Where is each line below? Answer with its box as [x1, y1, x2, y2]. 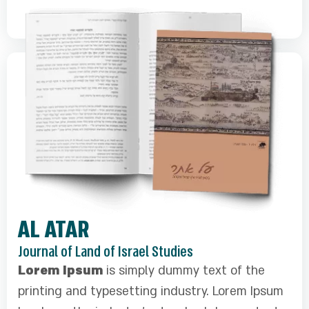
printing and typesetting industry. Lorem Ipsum [18, 283, 283, 299]
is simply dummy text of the [103, 262, 265, 279]
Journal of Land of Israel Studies [18, 241, 193, 262]
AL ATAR [18, 212, 89, 246]
